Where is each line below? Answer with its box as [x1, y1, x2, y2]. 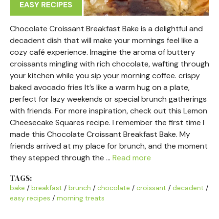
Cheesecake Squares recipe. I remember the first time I [10, 117, 204, 128]
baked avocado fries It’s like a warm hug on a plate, [10, 82, 190, 92]
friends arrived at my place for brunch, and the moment [10, 141, 208, 151]
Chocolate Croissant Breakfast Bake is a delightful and [10, 23, 203, 34]
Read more [112, 153, 151, 163]
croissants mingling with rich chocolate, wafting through [10, 59, 209, 69]
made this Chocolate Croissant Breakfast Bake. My [10, 129, 190, 139]
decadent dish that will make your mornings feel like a [10, 35, 198, 45]
